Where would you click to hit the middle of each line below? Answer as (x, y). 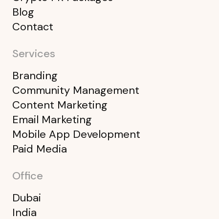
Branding (35, 75)
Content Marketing (60, 105)
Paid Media (40, 149)
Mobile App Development (76, 134)
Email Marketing (52, 119)
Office (28, 175)
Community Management (76, 90)
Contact (33, 26)
